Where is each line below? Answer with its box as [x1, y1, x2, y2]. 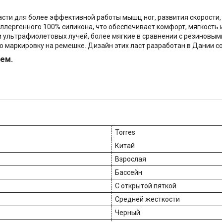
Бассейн [115, 168, 142, 177]
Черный [115, 209, 140, 217]
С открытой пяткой [115, 182, 176, 190]
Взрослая [115, 155, 146, 164]
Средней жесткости [115, 195, 180, 204]
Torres [115, 128, 135, 137]
